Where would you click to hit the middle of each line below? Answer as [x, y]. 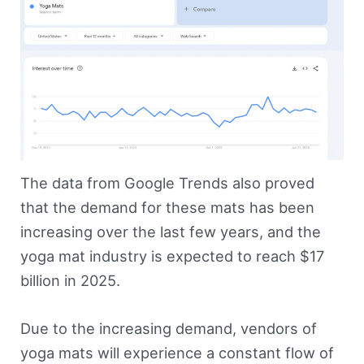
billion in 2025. [72, 280]
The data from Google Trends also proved [167, 182]
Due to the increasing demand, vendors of [168, 329]
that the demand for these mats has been [167, 207]
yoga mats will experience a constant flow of [177, 353]
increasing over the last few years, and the [170, 231]
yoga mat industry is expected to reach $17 [172, 256]
